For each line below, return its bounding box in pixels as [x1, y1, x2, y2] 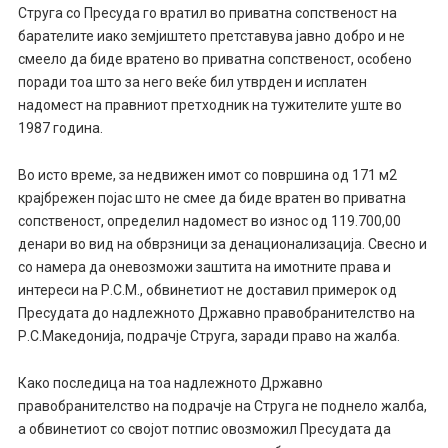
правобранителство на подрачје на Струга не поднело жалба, [17, 397, 427, 414]
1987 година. [17, 120, 103, 137]
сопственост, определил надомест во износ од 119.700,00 [17, 213, 401, 230]
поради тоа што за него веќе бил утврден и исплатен [17, 74, 367, 91]
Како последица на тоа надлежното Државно [17, 374, 323, 391]
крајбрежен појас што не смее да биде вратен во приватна [17, 190, 406, 207]
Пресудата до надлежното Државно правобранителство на [17, 305, 415, 322]
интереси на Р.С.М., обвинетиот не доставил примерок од [17, 282, 397, 299]
